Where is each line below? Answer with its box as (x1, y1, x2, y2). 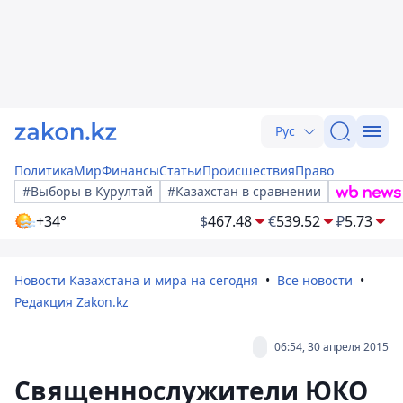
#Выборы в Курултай (22, 183, 153, 200)
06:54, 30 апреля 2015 (274, 339, 389, 354)
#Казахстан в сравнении (167, 183, 321, 200)
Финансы (102, 162, 159, 179)
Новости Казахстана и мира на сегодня (14, 272, 258, 289)
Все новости (277, 272, 353, 289)
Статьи (159, 162, 202, 179)
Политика (14, 162, 74, 179)
